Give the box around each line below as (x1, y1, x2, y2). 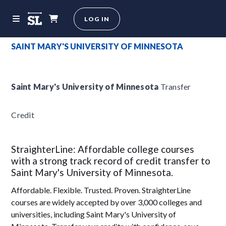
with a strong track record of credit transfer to (11, 155, 211, 166)
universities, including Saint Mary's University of (11, 209, 177, 219)
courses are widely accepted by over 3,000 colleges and (11, 197, 202, 207)
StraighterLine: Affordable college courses (11, 143, 195, 155)
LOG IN (84, 15, 110, 23)
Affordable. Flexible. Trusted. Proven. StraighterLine (11, 185, 191, 195)
